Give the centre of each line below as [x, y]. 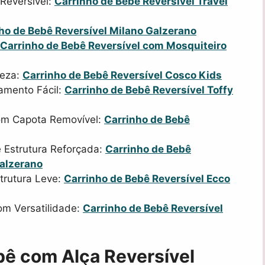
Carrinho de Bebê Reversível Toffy [149, 90]
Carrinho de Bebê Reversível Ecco [147, 178]
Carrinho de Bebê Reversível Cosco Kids [122, 75]
